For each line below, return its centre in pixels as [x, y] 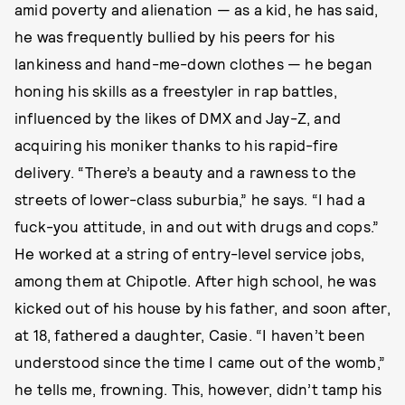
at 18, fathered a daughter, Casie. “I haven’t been [190, 335]
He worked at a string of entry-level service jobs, [190, 254]
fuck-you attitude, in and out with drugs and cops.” [197, 226]
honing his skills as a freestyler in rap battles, [176, 91]
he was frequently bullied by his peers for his [175, 37]
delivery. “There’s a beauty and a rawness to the [186, 172]
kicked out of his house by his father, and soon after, [202, 308]
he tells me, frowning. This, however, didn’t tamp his [198, 389]
